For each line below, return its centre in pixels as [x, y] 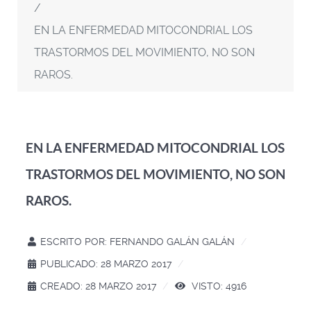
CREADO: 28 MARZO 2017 [98, 286]
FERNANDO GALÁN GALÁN [172, 242]
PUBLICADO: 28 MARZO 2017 [106, 264]
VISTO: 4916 [218, 286]
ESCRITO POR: [74, 242]
